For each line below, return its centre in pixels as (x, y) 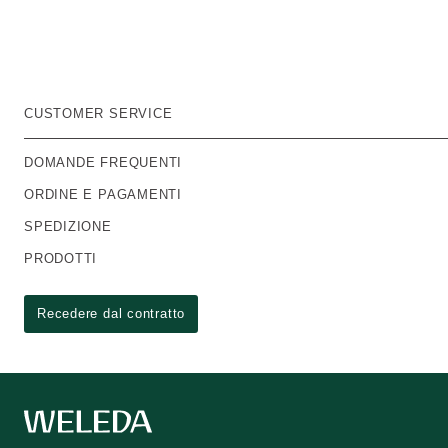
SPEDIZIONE (68, 226)
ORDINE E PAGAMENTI (103, 194)
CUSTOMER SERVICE (98, 113)
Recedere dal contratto (111, 313)
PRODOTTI (61, 258)
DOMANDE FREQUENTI (103, 162)
